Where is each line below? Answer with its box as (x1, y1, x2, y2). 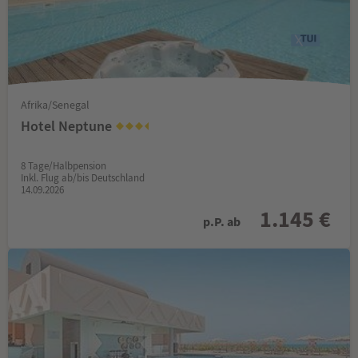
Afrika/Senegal (21, 97, 89, 112)
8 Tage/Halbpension (21, 158, 106, 173)
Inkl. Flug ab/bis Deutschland (21, 170, 145, 185)
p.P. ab (203, 213, 241, 230)
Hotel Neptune (21, 116, 115, 135)
